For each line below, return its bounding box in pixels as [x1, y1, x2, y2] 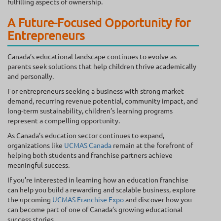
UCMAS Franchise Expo [52, 194, 124, 204]
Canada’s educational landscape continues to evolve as [7, 51, 177, 61]
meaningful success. [7, 160, 70, 169]
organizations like [7, 140, 64, 149]
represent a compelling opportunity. [7, 115, 120, 125]
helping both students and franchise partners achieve [7, 150, 173, 159]
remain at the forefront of [111, 140, 193, 149]
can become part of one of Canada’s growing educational [7, 204, 183, 214]
